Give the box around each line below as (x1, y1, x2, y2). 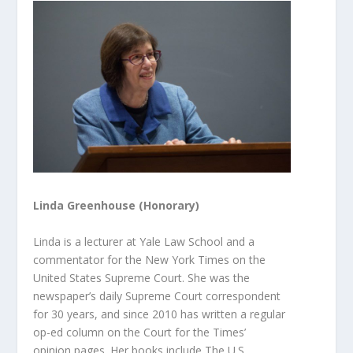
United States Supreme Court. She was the (33, 269, 251, 285)
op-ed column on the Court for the (33, 324, 214, 340)
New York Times (145, 251, 233, 267)
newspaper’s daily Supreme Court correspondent (33, 288, 281, 303)
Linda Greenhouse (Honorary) (33, 198, 200, 214)
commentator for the (33, 251, 146, 267)
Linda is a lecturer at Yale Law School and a (33, 233, 255, 249)
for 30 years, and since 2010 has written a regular (33, 306, 286, 321)
